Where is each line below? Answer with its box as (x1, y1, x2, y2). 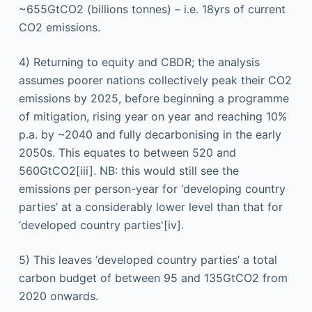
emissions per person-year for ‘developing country (18, 182, 286, 196)
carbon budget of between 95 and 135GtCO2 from (18, 271, 288, 285)
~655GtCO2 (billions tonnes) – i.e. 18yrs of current (18, 2, 286, 16)
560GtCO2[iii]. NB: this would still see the (18, 164, 239, 178)
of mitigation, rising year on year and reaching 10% (18, 109, 287, 123)
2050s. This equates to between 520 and (18, 146, 236, 159)
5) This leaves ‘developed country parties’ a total (18, 253, 277, 267)
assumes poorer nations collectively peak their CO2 (18, 73, 292, 87)
